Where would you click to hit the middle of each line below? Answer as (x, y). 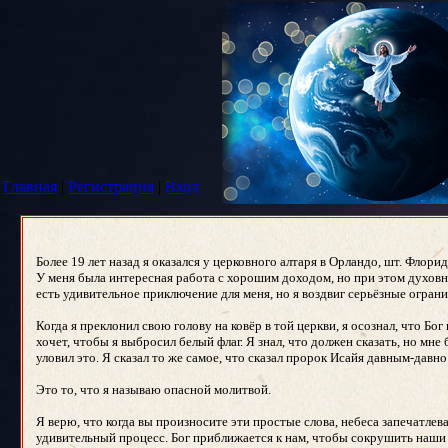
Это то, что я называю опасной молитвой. (153, 389)
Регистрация (111, 186)
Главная (30, 186)
